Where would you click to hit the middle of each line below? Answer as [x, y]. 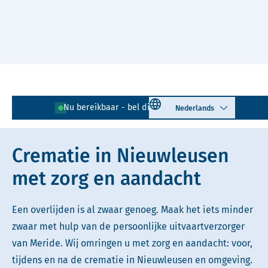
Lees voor [51, 93]
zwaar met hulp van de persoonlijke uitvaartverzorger [128, 227]
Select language [179, 100]
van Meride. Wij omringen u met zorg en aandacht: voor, [132, 243]
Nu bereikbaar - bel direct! [115, 108]
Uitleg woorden [134, 93]
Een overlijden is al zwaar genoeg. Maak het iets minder [133, 210]
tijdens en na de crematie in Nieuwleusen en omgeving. [132, 260]
